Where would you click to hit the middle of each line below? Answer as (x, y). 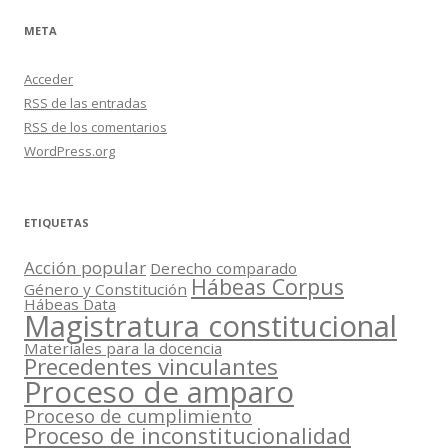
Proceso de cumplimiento (138, 416)
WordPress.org (69, 151)
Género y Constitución (105, 289)
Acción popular (85, 268)
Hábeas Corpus (267, 287)
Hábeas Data (70, 304)
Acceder (48, 79)
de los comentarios (107, 127)
